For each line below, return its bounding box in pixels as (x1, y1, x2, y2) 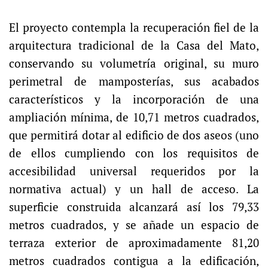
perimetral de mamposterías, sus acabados (9, 74, 259, 89)
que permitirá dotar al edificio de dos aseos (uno (9, 128, 259, 143)
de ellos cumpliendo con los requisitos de (9, 146, 259, 161)
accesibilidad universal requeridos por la (9, 164, 259, 179)
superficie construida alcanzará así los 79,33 (9, 200, 259, 215)
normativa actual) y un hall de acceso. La (9, 182, 259, 197)
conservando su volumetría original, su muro (9, 56, 259, 71)
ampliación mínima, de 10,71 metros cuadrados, (9, 110, 259, 125)
